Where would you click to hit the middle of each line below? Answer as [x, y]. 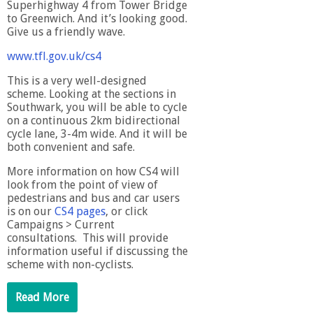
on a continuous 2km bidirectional [94, 120]
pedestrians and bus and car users [93, 198]
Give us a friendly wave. [66, 31]
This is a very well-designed [77, 80]
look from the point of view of [82, 184]
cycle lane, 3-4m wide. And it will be [97, 133]
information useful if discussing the [97, 251]
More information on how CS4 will [93, 171]
